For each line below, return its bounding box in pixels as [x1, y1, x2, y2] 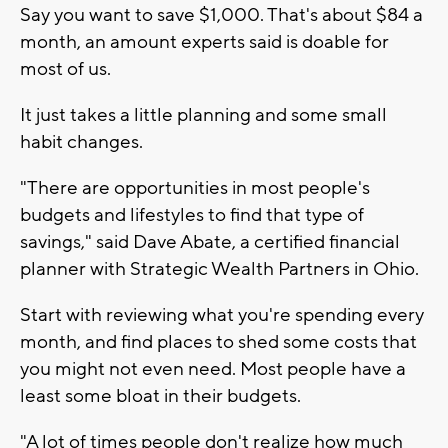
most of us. [20, 57, 111, 82]
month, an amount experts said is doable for [20, 30, 389, 55]
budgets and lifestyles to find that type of [20, 203, 364, 228]
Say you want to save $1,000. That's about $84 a [20, 3, 423, 28]
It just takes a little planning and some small [20, 103, 387, 128]
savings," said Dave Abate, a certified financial [20, 230, 400, 255]
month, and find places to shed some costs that [20, 330, 417, 355]
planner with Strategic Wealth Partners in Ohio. [20, 257, 419, 282]
